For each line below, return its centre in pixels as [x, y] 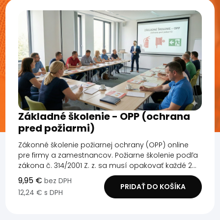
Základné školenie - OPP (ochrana [104, 116]
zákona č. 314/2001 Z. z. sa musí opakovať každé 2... [107, 165]
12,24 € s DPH [40, 192]
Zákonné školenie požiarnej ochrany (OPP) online [103, 145]
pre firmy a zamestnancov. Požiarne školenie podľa [108, 155]
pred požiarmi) [56, 128]
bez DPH [58, 180]
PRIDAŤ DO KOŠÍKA [153, 186]
